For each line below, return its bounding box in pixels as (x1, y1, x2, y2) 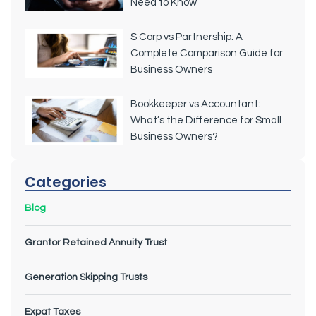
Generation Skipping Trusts (25, 272, 147, 282)
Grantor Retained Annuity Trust (25, 237, 167, 248)
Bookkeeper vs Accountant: (130, 98, 260, 109)
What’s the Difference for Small (130, 114, 281, 126)
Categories (25, 171, 107, 192)
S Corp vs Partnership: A (130, 31, 243, 42)
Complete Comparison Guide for (130, 47, 283, 59)
